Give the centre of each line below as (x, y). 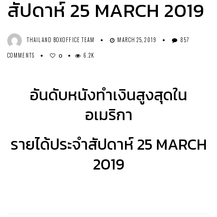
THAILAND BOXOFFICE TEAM (61, 40)
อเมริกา (108, 115)
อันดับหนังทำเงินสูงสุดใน (108, 95)
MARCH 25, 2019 (137, 40)
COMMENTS (21, 55)
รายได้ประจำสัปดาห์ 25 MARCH (108, 145)
